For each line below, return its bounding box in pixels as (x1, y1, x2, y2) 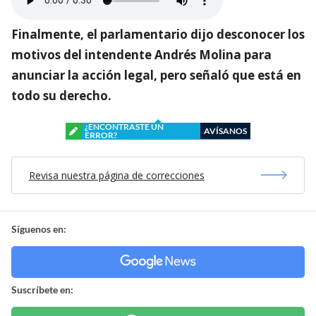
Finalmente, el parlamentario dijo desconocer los (11, 25, 305, 42)
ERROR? (85, 129, 117, 140)
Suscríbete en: (11, 283, 73, 296)
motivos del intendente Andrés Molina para (11, 46, 272, 63)
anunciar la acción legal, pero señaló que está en (11, 66, 301, 83)
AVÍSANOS (204, 125, 247, 136)
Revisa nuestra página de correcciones (28, 168, 205, 182)
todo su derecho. (11, 87, 111, 104)
